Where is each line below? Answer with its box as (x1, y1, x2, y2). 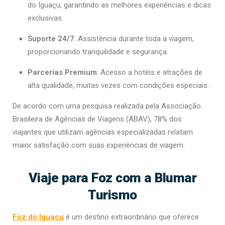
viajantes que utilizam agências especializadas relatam (13, 127, 193, 137)
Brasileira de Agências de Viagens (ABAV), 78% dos (13, 114, 182, 124)
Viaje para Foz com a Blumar (28, 169, 197, 185)
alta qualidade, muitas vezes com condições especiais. (28, 80, 209, 90)
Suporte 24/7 (28, 34, 74, 43)
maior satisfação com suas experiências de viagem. (13, 140, 185, 150)
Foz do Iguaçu (13, 212, 64, 221)
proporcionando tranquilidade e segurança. (28, 47, 168, 56)
